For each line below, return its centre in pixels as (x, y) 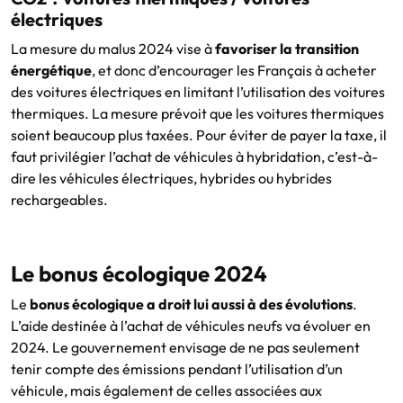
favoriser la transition (287, 48)
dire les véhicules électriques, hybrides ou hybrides (171, 178)
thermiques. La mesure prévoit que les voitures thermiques (197, 113)
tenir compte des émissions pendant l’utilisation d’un (177, 368)
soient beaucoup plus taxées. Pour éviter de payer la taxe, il (199, 134)
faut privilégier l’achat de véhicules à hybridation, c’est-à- (194, 156)
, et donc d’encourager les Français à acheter (234, 70)
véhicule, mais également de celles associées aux (166, 390)
